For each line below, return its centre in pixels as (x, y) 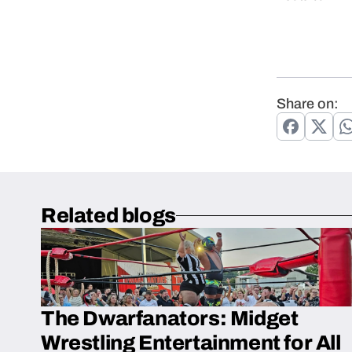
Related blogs (108, 215)
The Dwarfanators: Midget (170, 318)
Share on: (308, 104)
